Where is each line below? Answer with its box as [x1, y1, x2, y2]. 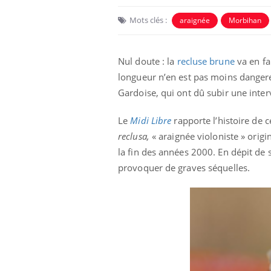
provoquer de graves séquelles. [118, 161, 250, 174]
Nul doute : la [118, 54, 177, 67]
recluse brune [177, 54, 235, 67]
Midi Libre [130, 114, 172, 126]
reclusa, [118, 129, 149, 142]
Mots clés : [129, 14, 167, 25]
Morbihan [229, 15, 261, 25]
